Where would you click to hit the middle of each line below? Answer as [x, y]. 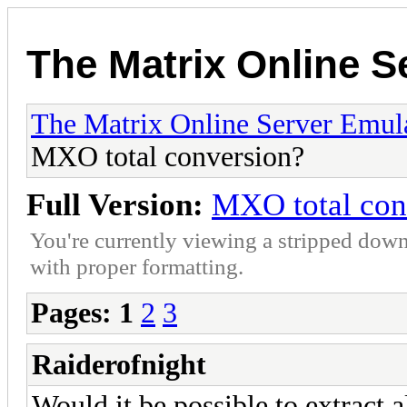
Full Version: [115, 204]
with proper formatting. [137, 266]
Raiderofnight [119, 364]
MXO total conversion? [168, 156]
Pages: [71, 313]
